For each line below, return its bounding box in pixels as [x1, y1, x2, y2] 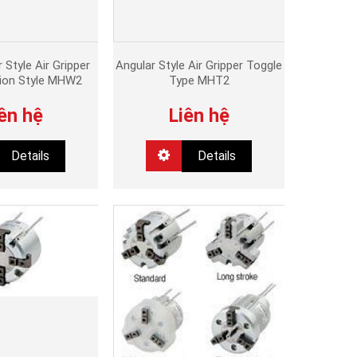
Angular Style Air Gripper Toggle [116, 58, 283, 73]
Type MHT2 [168, 73, 229, 88]
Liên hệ [168, 104, 229, 127]
